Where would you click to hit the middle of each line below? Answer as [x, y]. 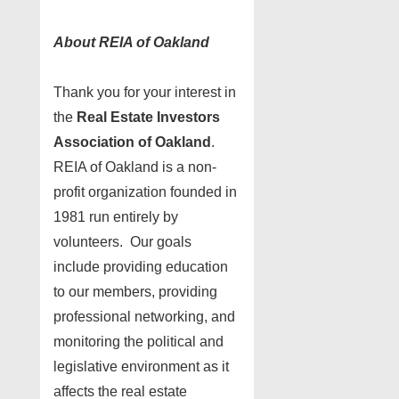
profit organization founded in [145, 191]
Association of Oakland [132, 142]
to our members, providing [135, 291]
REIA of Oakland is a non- [135, 167]
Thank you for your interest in [145, 92]
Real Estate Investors [148, 117]
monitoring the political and [138, 341]
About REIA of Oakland [133, 42]
